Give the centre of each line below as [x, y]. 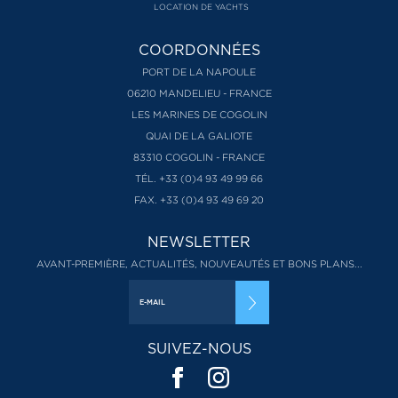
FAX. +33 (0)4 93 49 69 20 [199, 200]
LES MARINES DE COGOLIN [199, 115]
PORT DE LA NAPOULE [199, 72]
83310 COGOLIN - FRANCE [199, 157]
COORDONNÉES [199, 50]
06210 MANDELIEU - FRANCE [199, 93]
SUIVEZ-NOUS [199, 349]
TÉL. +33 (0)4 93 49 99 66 [199, 179]
